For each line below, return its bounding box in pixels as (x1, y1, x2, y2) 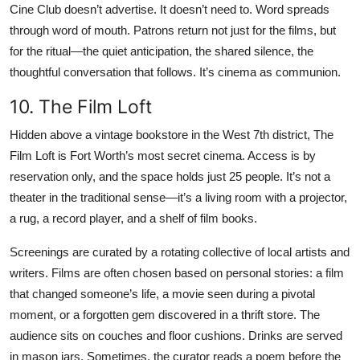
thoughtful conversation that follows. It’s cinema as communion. (10, 64, 341, 79)
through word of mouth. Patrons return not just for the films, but (10, 22, 336, 37)
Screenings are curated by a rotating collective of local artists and (10, 244, 350, 259)
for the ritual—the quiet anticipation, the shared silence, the (10, 43, 313, 58)
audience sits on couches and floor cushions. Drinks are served (10, 328, 342, 342)
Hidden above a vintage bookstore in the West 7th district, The (10, 127, 333, 141)
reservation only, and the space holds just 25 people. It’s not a (10, 169, 330, 183)
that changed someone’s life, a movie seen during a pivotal (10, 286, 315, 301)
